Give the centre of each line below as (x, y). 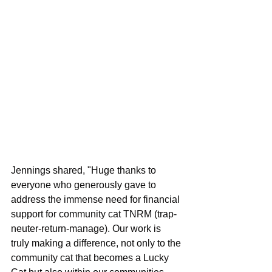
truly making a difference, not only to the (97, 243)
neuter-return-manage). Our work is (87, 228)
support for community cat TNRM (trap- (94, 214)
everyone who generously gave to (85, 185)
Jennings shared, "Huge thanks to (85, 170)
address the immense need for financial (97, 199)
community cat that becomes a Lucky (91, 257)
